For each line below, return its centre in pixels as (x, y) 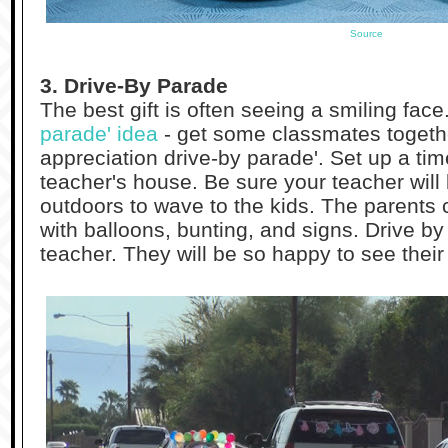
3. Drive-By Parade (134, 85)
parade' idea (99, 133)
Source (366, 34)
